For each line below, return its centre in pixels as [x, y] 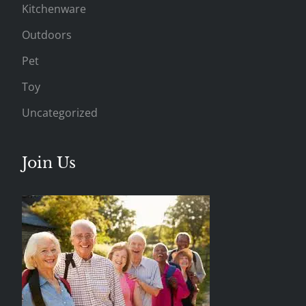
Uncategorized [60, 112]
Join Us [49, 163]
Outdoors [47, 34]
